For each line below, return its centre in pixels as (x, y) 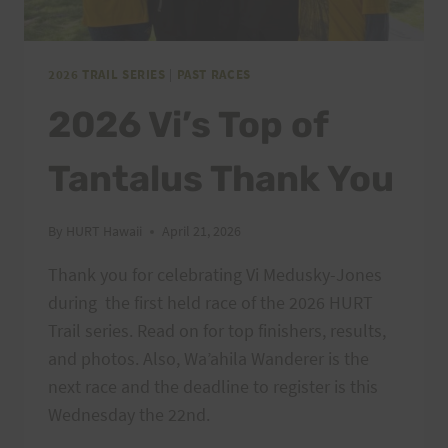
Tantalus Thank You (221, 178)
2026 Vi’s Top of (188, 124)
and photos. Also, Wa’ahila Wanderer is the (208, 359)
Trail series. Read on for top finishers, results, (217, 331)
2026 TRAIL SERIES (107, 75)
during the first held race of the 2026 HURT (210, 303)
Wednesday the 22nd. (129, 415)
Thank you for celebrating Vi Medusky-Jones (215, 275)
